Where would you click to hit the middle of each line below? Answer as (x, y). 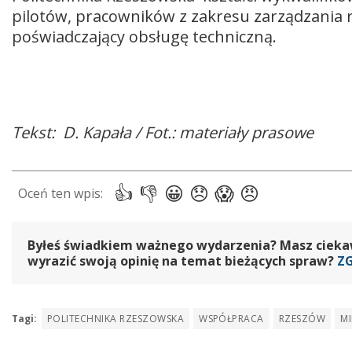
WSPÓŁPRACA (231, 318)
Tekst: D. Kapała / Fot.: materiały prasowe (165, 132)
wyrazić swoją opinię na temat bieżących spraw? (182, 260)
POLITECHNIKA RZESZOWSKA (116, 318)
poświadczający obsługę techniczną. (146, 36)
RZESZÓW (302, 318)
